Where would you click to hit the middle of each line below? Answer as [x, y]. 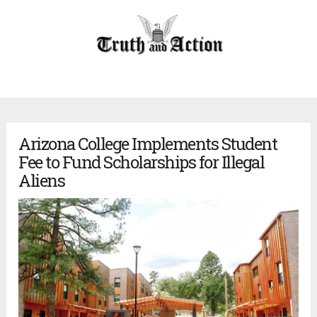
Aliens [42, 181]
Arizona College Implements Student [148, 144]
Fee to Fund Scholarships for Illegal [142, 162]
